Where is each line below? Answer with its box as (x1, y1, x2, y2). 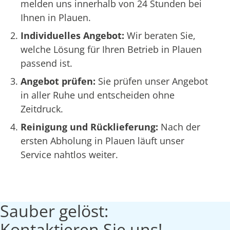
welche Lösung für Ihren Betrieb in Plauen (21, 43, 202, 55)
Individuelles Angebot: (21, 29, 127, 42)
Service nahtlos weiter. (21, 148, 118, 161)
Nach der (161, 120, 200, 133)
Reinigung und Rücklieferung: (21, 120, 161, 133)
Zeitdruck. (21, 102, 63, 115)
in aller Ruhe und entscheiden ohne (21, 88, 175, 101)
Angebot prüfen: (21, 74, 98, 87)
